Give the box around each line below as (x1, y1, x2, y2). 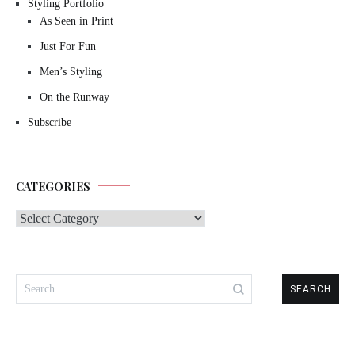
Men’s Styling (40, 65, 102, 78)
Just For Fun (40, 40, 96, 52)
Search (15, 273, 49, 287)
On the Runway (40, 90, 109, 103)
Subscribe (28, 116, 71, 128)
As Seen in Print (40, 14, 113, 27)
